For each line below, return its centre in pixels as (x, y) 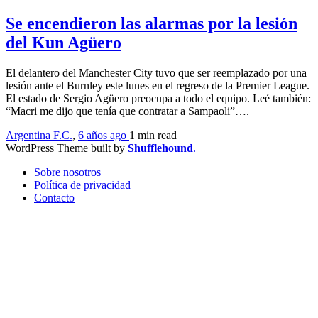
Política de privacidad (82, 185)
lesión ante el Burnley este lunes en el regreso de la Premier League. (158, 85)
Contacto (54, 197)
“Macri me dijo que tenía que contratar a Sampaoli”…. (127, 111)
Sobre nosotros (67, 172)
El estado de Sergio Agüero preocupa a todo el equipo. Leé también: (158, 98)
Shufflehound (160, 148)
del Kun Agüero (64, 42)
